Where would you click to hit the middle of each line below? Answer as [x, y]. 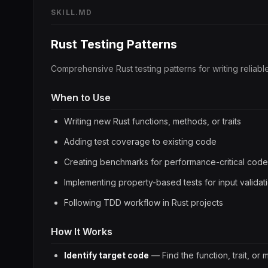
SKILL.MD [72, 12]
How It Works [82, 232]
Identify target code [106, 255]
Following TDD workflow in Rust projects [144, 202]
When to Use [81, 98]
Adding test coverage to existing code [140, 141]
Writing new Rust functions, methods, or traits [153, 121]
